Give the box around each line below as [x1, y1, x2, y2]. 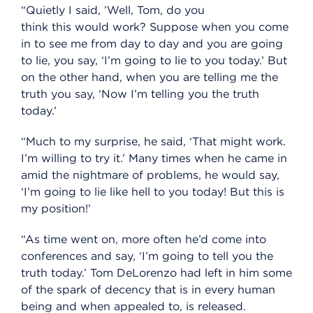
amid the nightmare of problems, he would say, [21, 168, 279, 182]
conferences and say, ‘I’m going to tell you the [21, 249, 273, 263]
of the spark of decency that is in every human [21, 283, 275, 297]
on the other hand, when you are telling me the [21, 71, 278, 85]
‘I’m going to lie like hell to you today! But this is [21, 185, 284, 199]
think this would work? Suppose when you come [21, 20, 289, 34]
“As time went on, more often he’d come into [21, 233, 266, 247]
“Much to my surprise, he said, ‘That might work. [21, 135, 286, 149]
